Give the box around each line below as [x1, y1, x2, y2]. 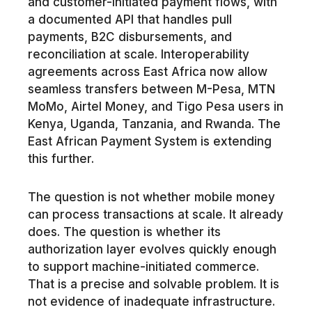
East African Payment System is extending [27, 134, 272, 148]
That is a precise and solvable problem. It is [27, 276, 279, 291]
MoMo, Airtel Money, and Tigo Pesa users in [27, 99, 283, 114]
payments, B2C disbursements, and [27, 29, 232, 44]
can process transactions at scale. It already [27, 207, 283, 221]
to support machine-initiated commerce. [27, 259, 259, 274]
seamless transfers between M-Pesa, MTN [27, 81, 275, 96]
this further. [27, 151, 94, 166]
